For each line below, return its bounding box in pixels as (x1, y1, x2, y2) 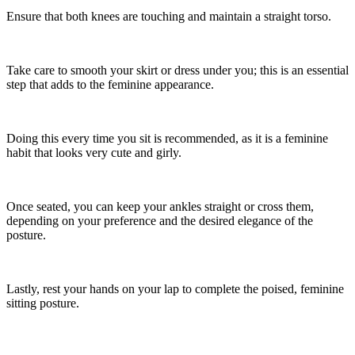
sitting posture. (6, 296, 79, 311)
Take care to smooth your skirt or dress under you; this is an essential (6, 63, 349, 78)
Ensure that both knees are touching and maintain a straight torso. (6, 10, 331, 24)
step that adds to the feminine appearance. (6, 78, 214, 92)
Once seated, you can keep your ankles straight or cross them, (6, 200, 314, 214)
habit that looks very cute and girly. (6, 146, 181, 160)
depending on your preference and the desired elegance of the (6, 214, 313, 228)
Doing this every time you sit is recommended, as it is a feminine (6, 132, 328, 146)
